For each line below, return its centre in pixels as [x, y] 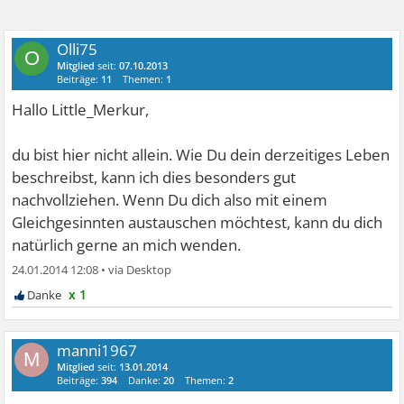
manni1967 [97, 350]
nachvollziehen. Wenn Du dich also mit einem [170, 199]
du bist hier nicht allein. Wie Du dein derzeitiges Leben [201, 154]
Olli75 [78, 49]
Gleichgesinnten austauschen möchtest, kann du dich [197, 222]
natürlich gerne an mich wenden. [127, 244]
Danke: [146, 380]
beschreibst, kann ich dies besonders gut [154, 177]
